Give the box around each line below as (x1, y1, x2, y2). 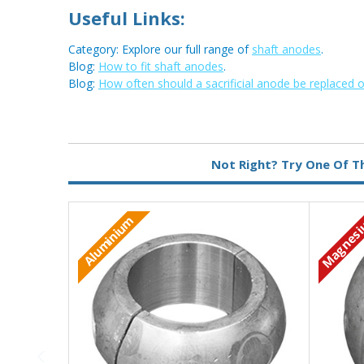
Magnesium (279, 141, 338, 156)
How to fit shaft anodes (98, 58, 223, 75)
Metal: (75, 141, 105, 156)
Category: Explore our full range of (68, 41, 252, 58)
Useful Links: (68, 6, 185, 31)
